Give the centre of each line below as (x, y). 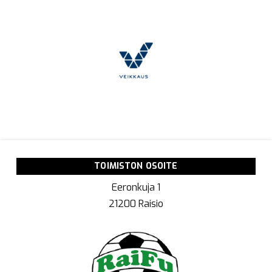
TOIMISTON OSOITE (136, 166)
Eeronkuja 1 (136, 188)
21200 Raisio (136, 204)
